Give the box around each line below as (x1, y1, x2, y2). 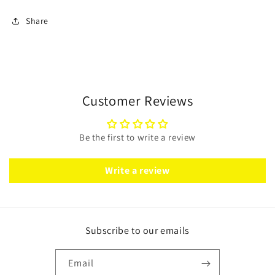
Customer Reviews (82, 91, 193, 110)
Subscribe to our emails (85, 224, 190, 238)
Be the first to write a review (79, 131, 196, 144)
